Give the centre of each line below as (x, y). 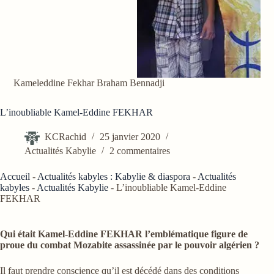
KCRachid (65, 137)
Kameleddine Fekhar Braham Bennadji (89, 83)
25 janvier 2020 (130, 137)
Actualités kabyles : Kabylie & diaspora (114, 177)
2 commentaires (140, 151)
